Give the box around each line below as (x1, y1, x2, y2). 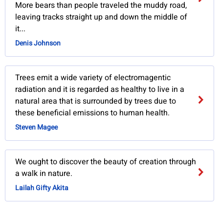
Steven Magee (15, 122, 58, 133)
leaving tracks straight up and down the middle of (15, 11, 188, 23)
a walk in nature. (15, 168, 73, 180)
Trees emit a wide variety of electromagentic (15, 72, 171, 84)
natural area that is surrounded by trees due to (15, 95, 176, 108)
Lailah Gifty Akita (15, 183, 69, 194)
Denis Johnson (15, 38, 61, 49)
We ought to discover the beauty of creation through (15, 156, 197, 168)
